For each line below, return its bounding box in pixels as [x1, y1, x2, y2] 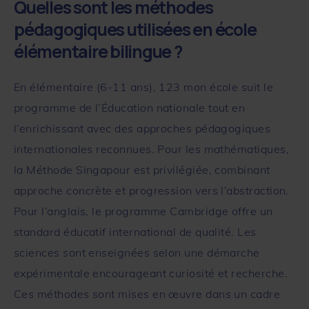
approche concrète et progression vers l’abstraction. [14, 183, 289, 197]
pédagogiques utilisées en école [14, 17, 257, 41]
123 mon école [159, 79, 239, 94]
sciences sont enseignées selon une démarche [14, 245, 260, 259]
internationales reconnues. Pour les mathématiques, [14, 141, 289, 156]
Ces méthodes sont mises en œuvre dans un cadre [14, 286, 281, 301]
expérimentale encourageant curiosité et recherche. [14, 266, 288, 280]
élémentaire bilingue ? [14, 39, 182, 63]
